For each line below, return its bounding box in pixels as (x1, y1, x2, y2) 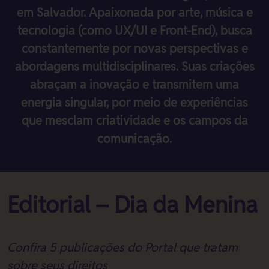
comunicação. (97, 131, 172, 146)
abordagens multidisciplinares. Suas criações (14, 59, 255, 74)
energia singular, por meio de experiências (21, 95, 248, 110)
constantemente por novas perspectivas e (21, 41, 248, 56)
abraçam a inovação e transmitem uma (30, 77, 239, 92)
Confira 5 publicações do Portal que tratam (7, 240, 238, 255)
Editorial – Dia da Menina (7, 191, 258, 218)
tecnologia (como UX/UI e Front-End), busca (17, 23, 252, 38)
